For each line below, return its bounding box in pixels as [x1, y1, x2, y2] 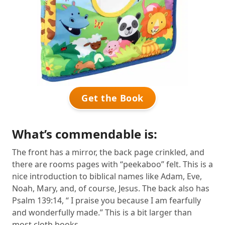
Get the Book [81, 91, 144, 104]
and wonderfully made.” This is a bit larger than [12, 206, 192, 218]
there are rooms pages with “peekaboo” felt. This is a [12, 158, 213, 170]
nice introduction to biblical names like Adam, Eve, [12, 170, 202, 182]
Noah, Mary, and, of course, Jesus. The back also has [12, 182, 209, 194]
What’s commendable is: [12, 125, 157, 142]
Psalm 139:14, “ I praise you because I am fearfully [12, 194, 201, 206]
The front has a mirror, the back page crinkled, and [12, 146, 204, 158]
